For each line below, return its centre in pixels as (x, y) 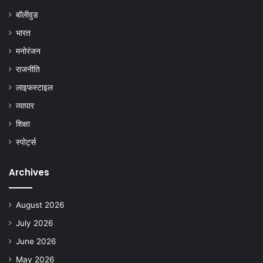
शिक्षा (23, 124)
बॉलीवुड (27, 14)
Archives (29, 172)
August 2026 (40, 205)
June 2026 (36, 241)
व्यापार (25, 105)
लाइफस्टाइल (34, 87)
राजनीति (28, 69)
